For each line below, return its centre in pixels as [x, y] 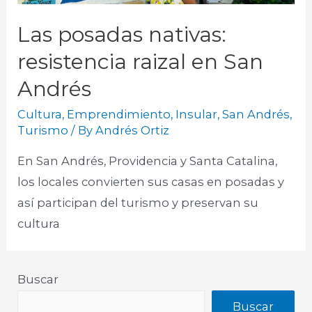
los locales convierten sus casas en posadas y [151, 181]
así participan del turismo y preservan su [138, 202]
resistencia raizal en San [141, 62]
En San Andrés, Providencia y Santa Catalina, [148, 161]
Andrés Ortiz [133, 131]
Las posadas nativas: [122, 35]
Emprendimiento [119, 115]
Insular [197, 115]
